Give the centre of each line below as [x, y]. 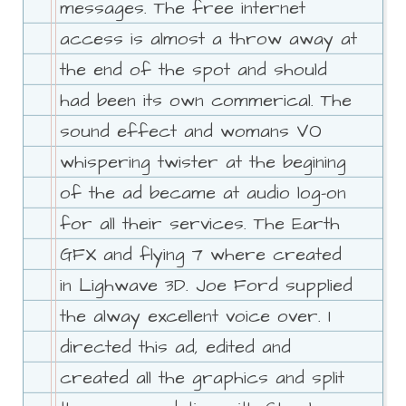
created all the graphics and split [202, 378]
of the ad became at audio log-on [203, 193]
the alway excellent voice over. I [195, 317]
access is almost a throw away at [208, 39]
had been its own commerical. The [206, 101]
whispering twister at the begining [203, 163]
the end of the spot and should [193, 70]
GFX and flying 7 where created [201, 255]
